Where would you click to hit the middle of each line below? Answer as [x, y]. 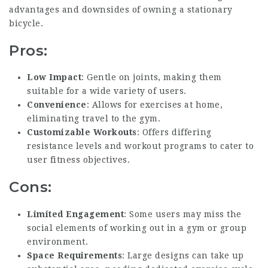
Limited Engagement [75, 214]
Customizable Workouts [82, 133]
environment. [57, 241]
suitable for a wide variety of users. [107, 91]
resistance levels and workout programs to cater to [140, 146]
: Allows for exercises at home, [154, 105]
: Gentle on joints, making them [152, 77]
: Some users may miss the [183, 214]
